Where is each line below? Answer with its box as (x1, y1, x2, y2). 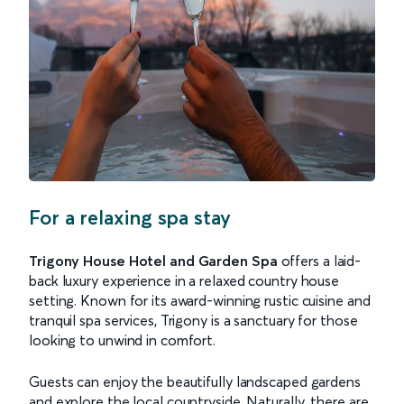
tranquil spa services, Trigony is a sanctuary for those (29, 310, 358, 329)
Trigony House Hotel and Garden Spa (29, 251, 278, 270)
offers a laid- (277, 251, 362, 270)
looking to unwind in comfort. (29, 330, 216, 349)
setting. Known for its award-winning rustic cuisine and (29, 290, 371, 309)
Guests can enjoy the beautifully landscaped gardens (29, 372, 361, 390)
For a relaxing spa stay (29, 204, 231, 230)
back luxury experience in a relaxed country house (29, 271, 340, 289)
